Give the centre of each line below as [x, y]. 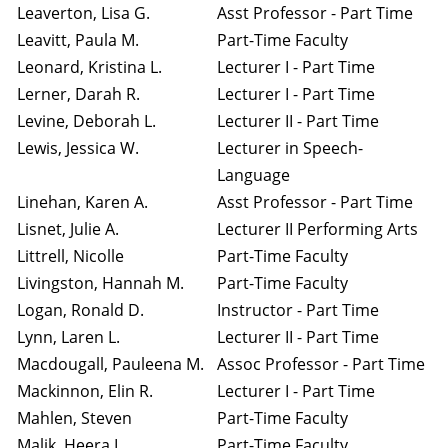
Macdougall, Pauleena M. [110, 364]
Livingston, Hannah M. [100, 283]
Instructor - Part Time [298, 310]
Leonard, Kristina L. [89, 67]
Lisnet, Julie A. [68, 229]
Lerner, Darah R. [78, 94]
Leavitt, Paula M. [78, 40]
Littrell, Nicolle [70, 256]
